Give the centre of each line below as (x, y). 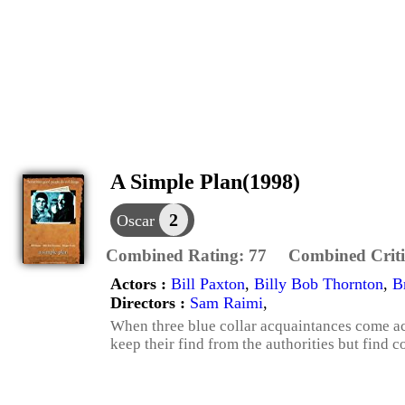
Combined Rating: (177, 255)
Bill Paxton (208, 284)
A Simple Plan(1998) (205, 182)
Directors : (150, 303)
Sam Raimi (226, 303)
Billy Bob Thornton (319, 284)
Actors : (141, 284)
